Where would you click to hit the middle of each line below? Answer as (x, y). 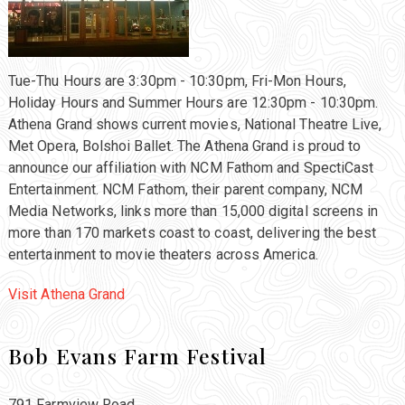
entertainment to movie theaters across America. (163, 255)
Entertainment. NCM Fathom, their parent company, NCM (185, 190)
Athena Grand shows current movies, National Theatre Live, (195, 125)
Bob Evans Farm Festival (137, 356)
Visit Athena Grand (66, 295)
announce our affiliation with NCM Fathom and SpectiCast (191, 168)
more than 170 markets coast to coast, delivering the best (192, 233)
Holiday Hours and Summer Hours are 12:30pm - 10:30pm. (193, 103)
